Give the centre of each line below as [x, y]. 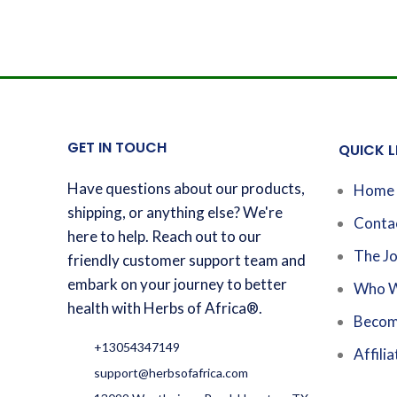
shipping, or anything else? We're [175, 212]
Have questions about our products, [186, 188]
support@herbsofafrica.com [171, 372]
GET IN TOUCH [117, 147]
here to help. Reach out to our [164, 236]
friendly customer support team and [187, 260]
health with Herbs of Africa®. [165, 307]
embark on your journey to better [177, 284]
